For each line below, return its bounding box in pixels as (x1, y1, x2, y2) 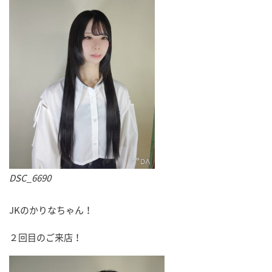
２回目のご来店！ (9, 230, 82, 244)
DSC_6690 (9, 171, 51, 185)
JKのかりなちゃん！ (9, 203, 93, 217)
